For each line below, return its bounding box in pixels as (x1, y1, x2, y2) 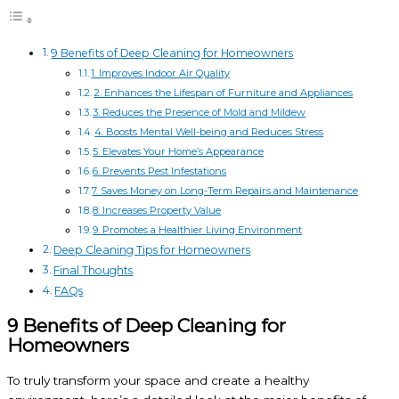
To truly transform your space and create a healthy (7, 372, 309, 387)
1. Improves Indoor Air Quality (91, 66, 231, 79)
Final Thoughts (53, 263, 134, 277)
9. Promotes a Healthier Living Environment (93, 223, 303, 236)
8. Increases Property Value (93, 203, 222, 216)
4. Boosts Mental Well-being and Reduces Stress (94, 125, 324, 138)
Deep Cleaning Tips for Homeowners (53, 242, 251, 256)
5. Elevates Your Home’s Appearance (93, 144, 265, 158)
